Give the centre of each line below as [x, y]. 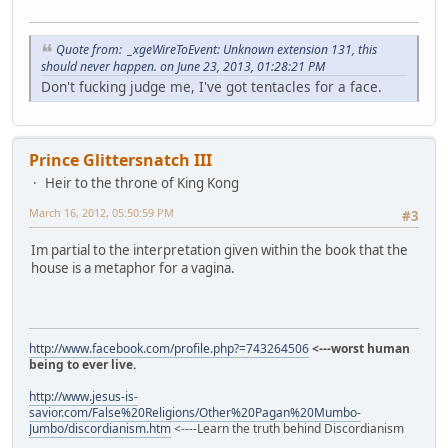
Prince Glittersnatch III [120, 159]
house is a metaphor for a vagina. [133, 268]
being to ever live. [82, 364]
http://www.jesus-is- [83, 396]
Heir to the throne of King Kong [142, 182]
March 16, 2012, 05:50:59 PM [101, 212]
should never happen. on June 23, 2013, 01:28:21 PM [183, 66]
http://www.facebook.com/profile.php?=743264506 [169, 348]
